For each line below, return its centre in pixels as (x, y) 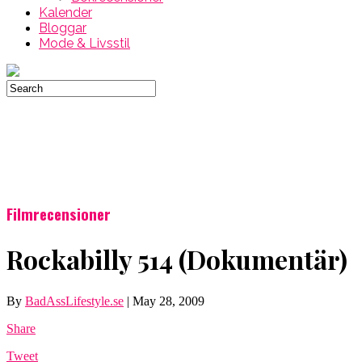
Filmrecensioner (59, 213)
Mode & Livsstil (84, 43)
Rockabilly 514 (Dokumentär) (177, 259)
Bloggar (63, 28)
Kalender (65, 13)
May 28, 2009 (168, 301)
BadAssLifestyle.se (74, 301)
